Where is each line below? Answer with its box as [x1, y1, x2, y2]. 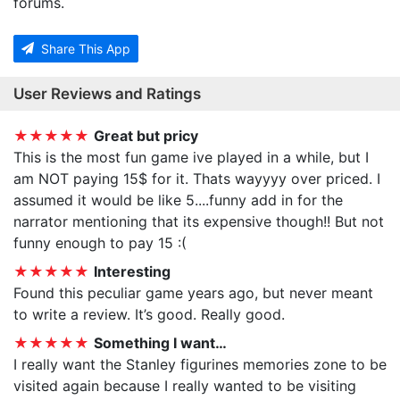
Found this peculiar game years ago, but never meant [13, 284, 373, 303]
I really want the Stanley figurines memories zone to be [13, 355, 387, 374]
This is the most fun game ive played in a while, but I [13, 148, 369, 167]
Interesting [94, 262, 171, 281]
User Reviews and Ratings [13, 85, 201, 104]
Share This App [37, 41, 130, 57]
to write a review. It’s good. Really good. [13, 305, 285, 324]
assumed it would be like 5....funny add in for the [13, 191, 343, 210]
